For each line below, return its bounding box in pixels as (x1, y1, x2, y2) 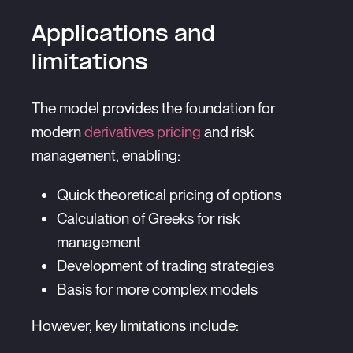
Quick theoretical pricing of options (57, 185, 281, 204)
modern (32, 122, 84, 141)
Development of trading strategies (57, 256, 274, 275)
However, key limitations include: (32, 316, 239, 335)
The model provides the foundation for (32, 98, 275, 117)
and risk (201, 122, 254, 141)
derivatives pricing (84, 122, 201, 141)
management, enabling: (32, 146, 180, 165)
